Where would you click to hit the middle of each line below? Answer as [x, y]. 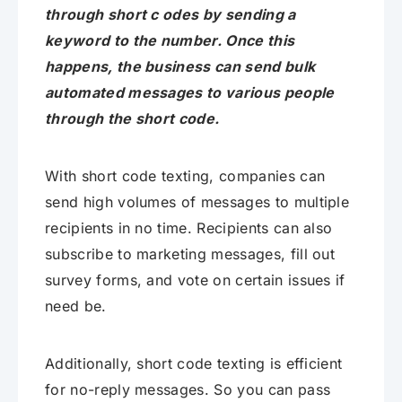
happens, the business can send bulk [180, 67]
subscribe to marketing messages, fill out [190, 254]
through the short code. [132, 119]
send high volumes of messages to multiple [197, 202]
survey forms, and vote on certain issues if [195, 280]
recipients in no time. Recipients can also [189, 228]
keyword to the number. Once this [170, 41]
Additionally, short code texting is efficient [194, 364]
